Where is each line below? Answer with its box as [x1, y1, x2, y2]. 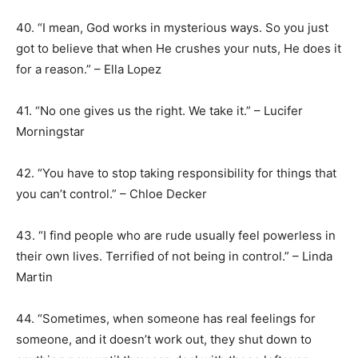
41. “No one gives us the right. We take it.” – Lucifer [16, 103, 303, 118]
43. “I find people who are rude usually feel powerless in [16, 228, 336, 243]
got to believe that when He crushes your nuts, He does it [16, 41, 341, 56]
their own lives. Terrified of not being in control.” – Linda [16, 249, 332, 264]
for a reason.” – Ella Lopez [16, 62, 161, 77]
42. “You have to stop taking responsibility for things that [16, 165, 336, 181]
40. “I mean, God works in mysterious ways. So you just [16, 20, 328, 35]
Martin [16, 269, 53, 284]
